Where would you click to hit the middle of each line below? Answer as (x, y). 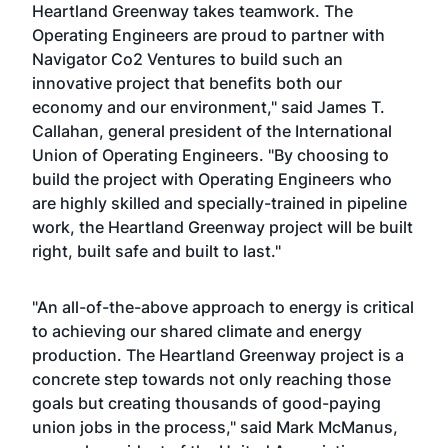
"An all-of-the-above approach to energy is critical (223, 307)
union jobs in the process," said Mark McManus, (215, 427)
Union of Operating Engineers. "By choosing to (210, 155)
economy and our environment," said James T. (208, 107)
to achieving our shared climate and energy (197, 331)
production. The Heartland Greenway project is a (218, 355)
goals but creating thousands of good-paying (206, 403)
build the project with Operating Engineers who (212, 179)
